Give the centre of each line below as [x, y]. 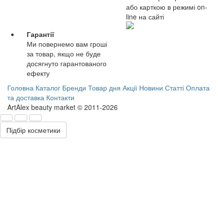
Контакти [60, 97]
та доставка [26, 97]
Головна [20, 87]
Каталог [48, 87]
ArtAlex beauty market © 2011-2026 [63, 107]
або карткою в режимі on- [167, 7]
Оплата [198, 87]
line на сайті [145, 16]
